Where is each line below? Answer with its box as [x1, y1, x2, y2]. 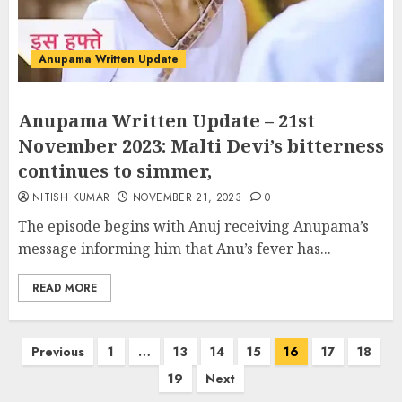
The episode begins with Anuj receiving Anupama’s [18, 216, 369, 236]
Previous [31, 343, 84, 361]
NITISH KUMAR [32, 189, 110, 205]
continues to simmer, [18, 159, 212, 183]
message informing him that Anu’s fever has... [18, 239, 331, 258]
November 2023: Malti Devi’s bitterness [18, 134, 384, 158]
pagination [8, 363, 112, 395]
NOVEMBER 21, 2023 [133, 189, 242, 205]
